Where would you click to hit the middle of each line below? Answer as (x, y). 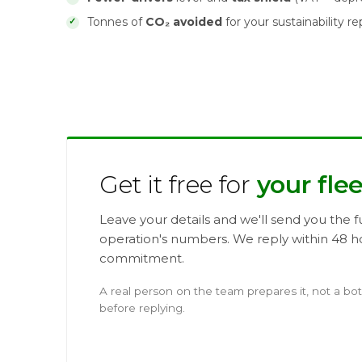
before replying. (142, 308)
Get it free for (178, 185)
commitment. (142, 258)
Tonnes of (116, 22)
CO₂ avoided (184, 22)
